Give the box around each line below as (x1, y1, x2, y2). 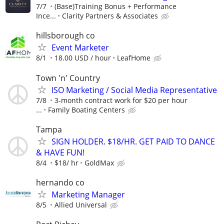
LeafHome (117, 53, 150, 63)
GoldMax (84, 157, 114, 167)
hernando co (36, 176, 84, 188)
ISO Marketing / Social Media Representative (51, 84, 217, 95)
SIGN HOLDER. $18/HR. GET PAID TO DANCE (51, 135, 215, 147)
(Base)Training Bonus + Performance (54, 1, 176, 11)
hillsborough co (36, 30, 95, 41)
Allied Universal (54, 199, 107, 209)
